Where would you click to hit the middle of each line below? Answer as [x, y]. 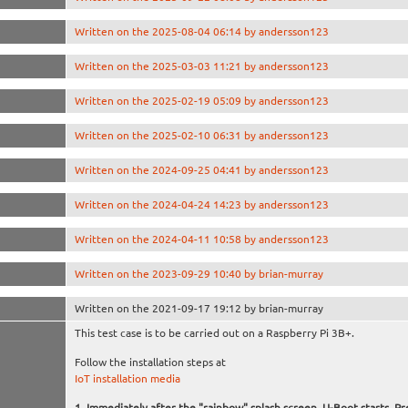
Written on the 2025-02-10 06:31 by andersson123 [201, 135]
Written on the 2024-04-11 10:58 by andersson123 [201, 239]
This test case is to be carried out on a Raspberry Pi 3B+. [214, 332]
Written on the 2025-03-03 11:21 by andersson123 [201, 66]
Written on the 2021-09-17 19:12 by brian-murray [199, 308]
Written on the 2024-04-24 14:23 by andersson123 [201, 204]
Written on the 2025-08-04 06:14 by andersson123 [201, 31]
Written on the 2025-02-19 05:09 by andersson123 [201, 100]
